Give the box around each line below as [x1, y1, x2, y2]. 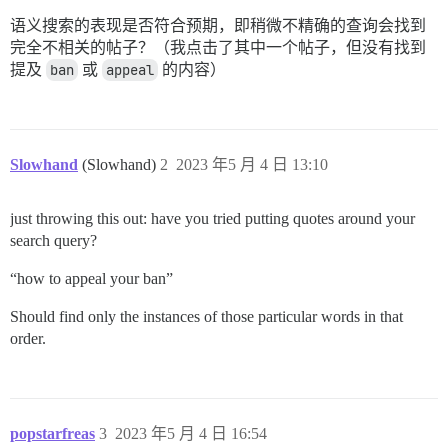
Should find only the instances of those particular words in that [10, 308, 403, 326]
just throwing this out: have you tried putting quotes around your [10, 210, 415, 228]
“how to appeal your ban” [10, 270, 173, 288]
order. [10, 330, 46, 348]
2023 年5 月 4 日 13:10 [176, 156, 328, 174]
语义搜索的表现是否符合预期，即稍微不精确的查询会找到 [10, 17, 426, 35]
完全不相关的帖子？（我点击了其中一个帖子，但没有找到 [10, 39, 426, 57]
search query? [10, 232, 97, 250]
